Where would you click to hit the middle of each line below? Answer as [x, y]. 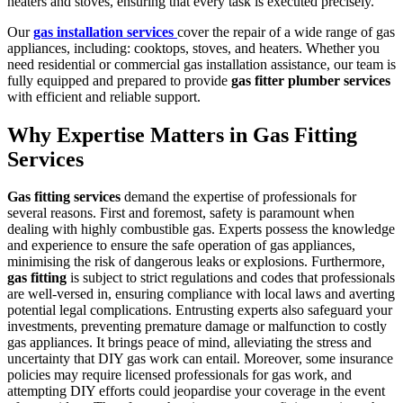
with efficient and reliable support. [104, 96]
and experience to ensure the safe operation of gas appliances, [181, 246]
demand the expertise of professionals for [238, 197]
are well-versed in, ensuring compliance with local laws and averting [201, 294]
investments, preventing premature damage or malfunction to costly [197, 327]
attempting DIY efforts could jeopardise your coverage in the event [196, 391]
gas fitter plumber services [311, 80]
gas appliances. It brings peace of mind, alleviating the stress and [189, 343]
